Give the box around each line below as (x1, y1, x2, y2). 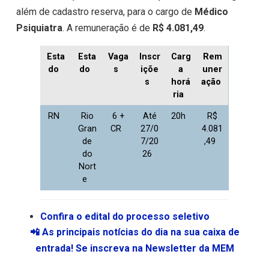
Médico (194, 6, 228, 18)
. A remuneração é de (62, 22, 153, 34)
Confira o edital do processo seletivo (40, 211, 210, 223)
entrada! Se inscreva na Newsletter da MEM (35, 243, 234, 255)
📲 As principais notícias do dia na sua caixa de (29, 226, 240, 238)
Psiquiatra (16, 22, 62, 34)
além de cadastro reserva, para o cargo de (16, 6, 195, 18)
